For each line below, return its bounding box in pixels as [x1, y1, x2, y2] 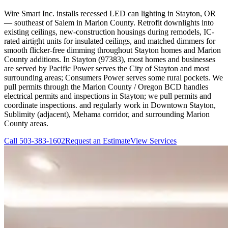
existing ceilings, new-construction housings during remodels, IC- [4, 27, 214, 36]
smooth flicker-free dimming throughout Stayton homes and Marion [4, 45, 221, 54]
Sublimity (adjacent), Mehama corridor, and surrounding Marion [4, 109, 210, 119]
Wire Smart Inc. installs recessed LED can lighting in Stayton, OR [4, 9, 216, 18]
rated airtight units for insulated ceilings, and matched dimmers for [4, 36, 215, 45]
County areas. [4, 119, 48, 128]
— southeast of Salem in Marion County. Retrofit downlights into [4, 18, 214, 27]
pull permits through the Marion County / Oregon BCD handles [4, 82, 208, 91]
